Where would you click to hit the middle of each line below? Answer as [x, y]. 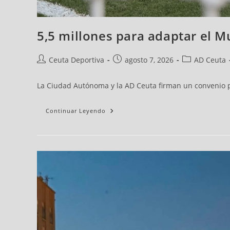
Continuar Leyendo [76, 111]
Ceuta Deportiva [76, 60]
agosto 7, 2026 [149, 60]
